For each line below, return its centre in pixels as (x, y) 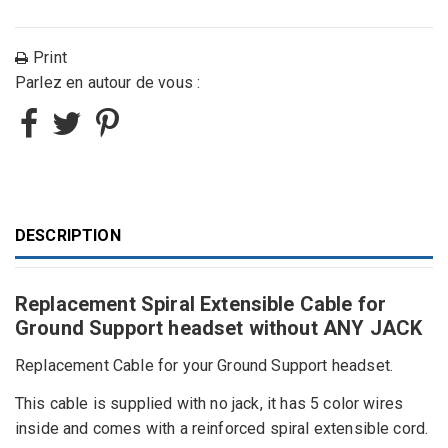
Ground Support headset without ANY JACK (219, 328)
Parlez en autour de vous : (108, 83)
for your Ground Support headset (273, 365)
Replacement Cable (86, 365)
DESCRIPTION (68, 235)
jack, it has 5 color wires (317, 403)
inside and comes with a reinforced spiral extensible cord (220, 428)
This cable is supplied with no (123, 403)
